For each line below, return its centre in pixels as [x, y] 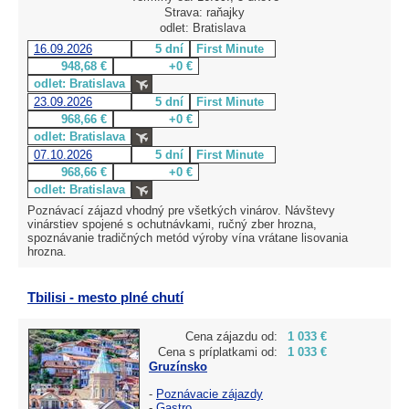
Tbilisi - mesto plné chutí [105, 297]
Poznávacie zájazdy [210, 393]
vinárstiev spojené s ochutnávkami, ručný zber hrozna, [172, 224]
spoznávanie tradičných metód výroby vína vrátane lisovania [188, 237]
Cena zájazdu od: [231, 336]
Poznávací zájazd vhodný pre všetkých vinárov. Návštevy [181, 210]
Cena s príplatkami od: [218, 351]
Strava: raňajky [204, 12]
